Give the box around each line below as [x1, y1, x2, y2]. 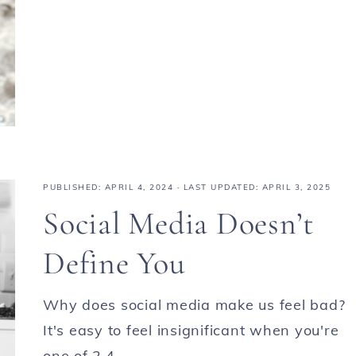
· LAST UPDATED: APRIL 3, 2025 [173, 182, 331, 193]
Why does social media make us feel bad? [43, 296, 346, 315]
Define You [43, 244, 186, 283]
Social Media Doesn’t [43, 204, 315, 243]
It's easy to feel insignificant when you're [43, 321, 339, 340]
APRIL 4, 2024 [104, 182, 173, 193]
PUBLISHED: [43, 182, 105, 193]
